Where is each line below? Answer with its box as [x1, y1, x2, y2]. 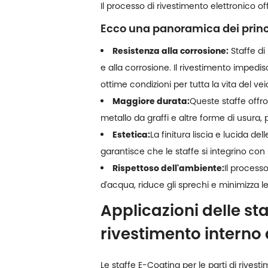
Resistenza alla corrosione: [112, 44, 229, 57]
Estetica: [112, 128, 150, 141]
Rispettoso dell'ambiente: [112, 162, 224, 174]
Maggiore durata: [112, 95, 190, 107]
